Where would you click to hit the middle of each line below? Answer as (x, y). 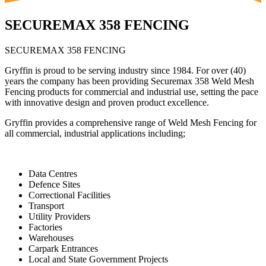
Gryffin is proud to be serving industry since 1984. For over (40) (125, 71)
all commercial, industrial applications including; (95, 134)
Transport (46, 206)
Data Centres (53, 174)
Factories (45, 227)
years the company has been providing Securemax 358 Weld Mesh (129, 81)
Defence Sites (54, 185)
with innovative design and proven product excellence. (107, 103)
